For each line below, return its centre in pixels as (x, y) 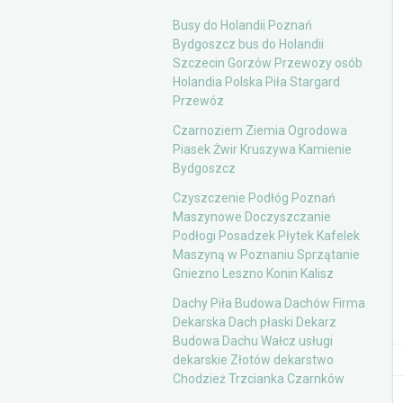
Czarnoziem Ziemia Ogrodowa (260, 130)
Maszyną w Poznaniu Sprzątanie (266, 255)
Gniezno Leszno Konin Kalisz (253, 273)
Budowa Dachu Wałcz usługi (253, 341)
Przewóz (198, 101)
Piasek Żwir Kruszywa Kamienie (262, 149)
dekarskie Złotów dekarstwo (253, 360)
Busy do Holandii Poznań (242, 25)
